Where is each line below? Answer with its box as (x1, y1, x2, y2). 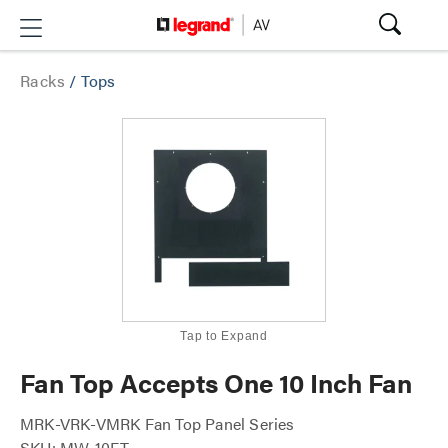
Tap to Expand (180, 329, 268, 343)
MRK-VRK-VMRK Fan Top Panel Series (20, 412, 295, 435)
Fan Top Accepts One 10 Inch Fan (20, 364, 412, 401)
